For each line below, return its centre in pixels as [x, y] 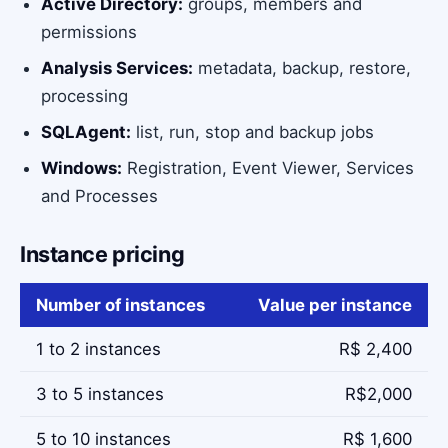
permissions [89, 31]
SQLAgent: [86, 131]
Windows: [81, 167]
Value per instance [335, 304]
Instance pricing [102, 253]
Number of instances [120, 304]
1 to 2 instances [98, 348]
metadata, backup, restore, [302, 67]
